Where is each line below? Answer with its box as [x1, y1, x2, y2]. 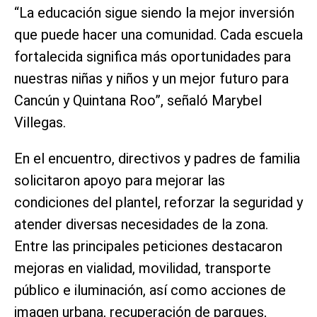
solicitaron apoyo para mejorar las [14, 171, 225, 189]
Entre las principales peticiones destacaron [14, 237, 282, 255]
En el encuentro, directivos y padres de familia [14, 149, 300, 167]
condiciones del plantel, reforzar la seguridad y [14, 193, 303, 211]
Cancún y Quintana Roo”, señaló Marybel [14, 91, 262, 109]
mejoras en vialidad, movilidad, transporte [14, 259, 271, 277]
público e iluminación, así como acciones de [14, 281, 286, 299]
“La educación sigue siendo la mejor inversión [14, 4, 294, 21]
